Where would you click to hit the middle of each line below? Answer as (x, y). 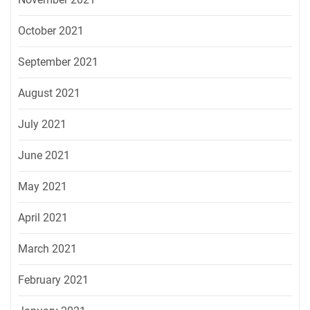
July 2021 (42, 125)
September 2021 (58, 62)
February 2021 (53, 280)
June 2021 (44, 156)
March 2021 (47, 249)
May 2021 (43, 187)
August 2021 (49, 93)
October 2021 (51, 31)
